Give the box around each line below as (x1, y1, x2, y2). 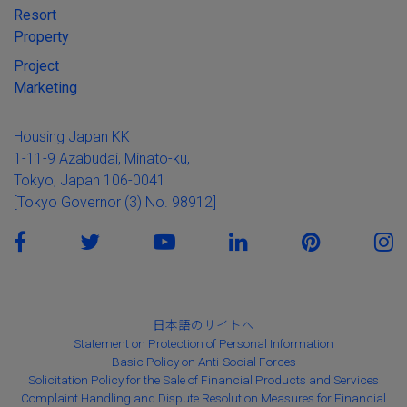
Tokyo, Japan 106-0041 (14, 172, 165, 189)
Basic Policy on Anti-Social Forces (111, 354, 296, 369)
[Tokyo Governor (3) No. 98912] (14, 194, 216, 211)
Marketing (14, 79, 77, 96)
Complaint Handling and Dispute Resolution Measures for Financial (21, 391, 386, 405)
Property (14, 28, 69, 45)
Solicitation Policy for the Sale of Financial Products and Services (28, 372, 379, 387)
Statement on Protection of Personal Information (74, 336, 333, 351)
